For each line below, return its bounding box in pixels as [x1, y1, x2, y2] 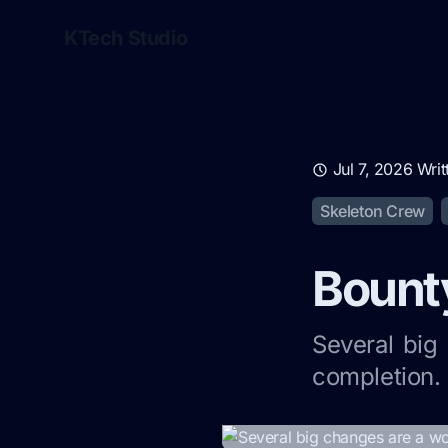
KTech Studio [64, 26, 188, 50]
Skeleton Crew [320, 201, 425, 221]
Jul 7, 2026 [332, 159, 413, 179]
